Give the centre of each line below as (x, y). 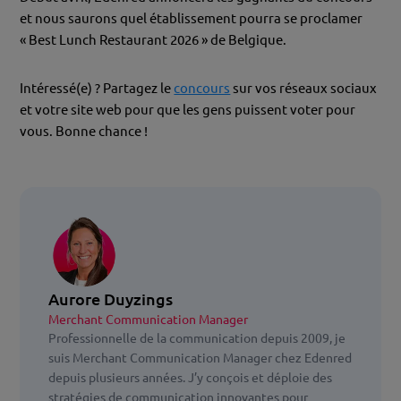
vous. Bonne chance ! (84, 131)
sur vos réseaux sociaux (304, 88)
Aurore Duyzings (111, 299)
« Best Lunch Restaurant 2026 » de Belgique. (154, 39)
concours (202, 88)
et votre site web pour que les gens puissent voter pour (188, 109)
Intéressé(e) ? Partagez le (97, 88)
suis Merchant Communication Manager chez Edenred (200, 358)
